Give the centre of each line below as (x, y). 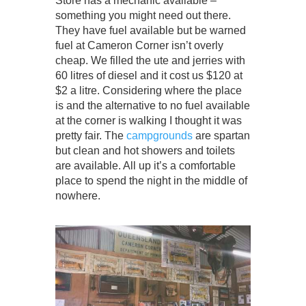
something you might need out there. (143, 16)
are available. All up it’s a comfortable (145, 166)
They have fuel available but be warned (150, 31)
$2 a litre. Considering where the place (148, 91)
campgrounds (159, 136)
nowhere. (78, 196)
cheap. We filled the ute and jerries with (150, 61)
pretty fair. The (91, 136)
